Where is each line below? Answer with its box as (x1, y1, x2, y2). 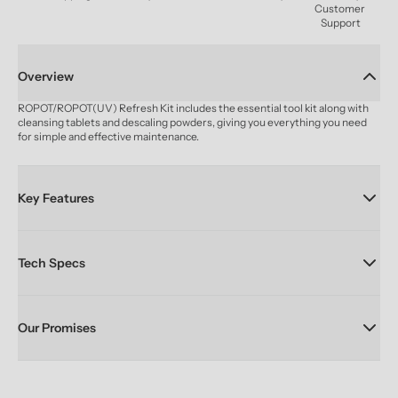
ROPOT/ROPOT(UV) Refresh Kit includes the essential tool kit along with (18, 101, 369, 115)
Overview (18, 68, 74, 84)
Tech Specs (18, 254, 85, 271)
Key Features (18, 189, 94, 206)
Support (320, 16, 361, 29)
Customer (314, 2, 365, 15)
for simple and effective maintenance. (18, 130, 199, 143)
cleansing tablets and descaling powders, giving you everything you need (18, 115, 367, 129)
